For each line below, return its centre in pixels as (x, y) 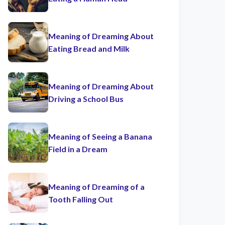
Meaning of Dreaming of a (96, 187)
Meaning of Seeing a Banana (100, 136)
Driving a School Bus (86, 99)
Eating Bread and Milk (89, 48)
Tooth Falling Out (81, 199)
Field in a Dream (78, 149)
